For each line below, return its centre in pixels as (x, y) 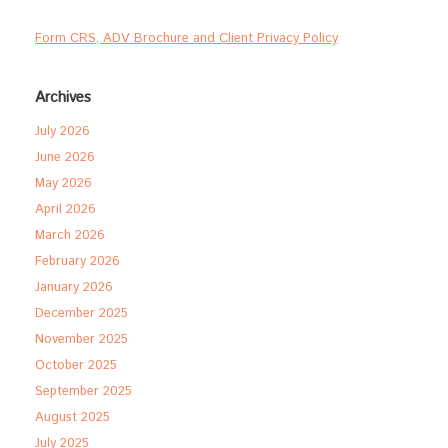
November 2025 (81, 340)
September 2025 (83, 392)
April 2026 (65, 210)
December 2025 (81, 314)
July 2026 (62, 132)
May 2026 (63, 184)
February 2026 (77, 262)
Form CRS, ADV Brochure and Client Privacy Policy (186, 39)
